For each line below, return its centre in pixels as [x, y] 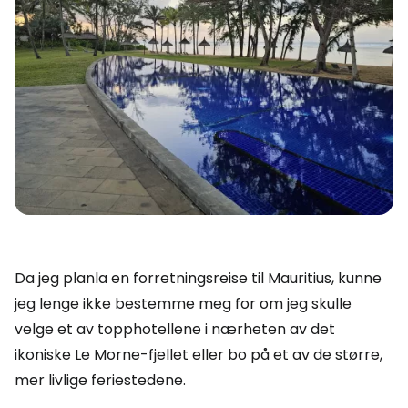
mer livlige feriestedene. [100, 380]
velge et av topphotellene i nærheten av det [175, 329]
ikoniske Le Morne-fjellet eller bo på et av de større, [199, 355]
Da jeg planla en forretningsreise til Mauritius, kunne [198, 278]
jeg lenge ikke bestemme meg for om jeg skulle [183, 304]
